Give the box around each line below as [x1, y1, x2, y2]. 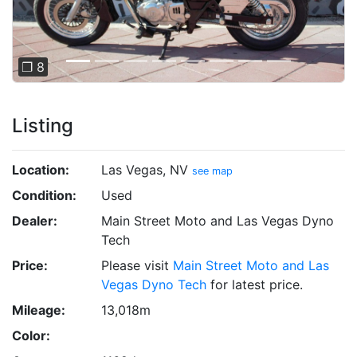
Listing [12, 114, 73, 138]
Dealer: [12, 213, 57, 229]
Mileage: [12, 302, 65, 319]
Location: [12, 162, 69, 178]
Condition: [12, 187, 76, 204]
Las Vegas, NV [101, 162, 192, 178]
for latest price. [206, 277, 303, 293]
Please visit [101, 257, 173, 274]
